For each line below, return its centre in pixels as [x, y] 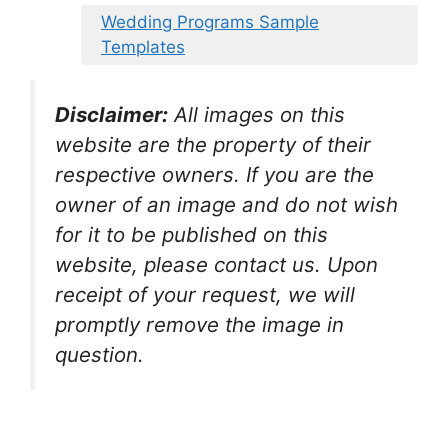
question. [99, 354]
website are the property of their [213, 144]
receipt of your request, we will [205, 294]
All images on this [259, 114]
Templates [143, 46]
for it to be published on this [191, 234]
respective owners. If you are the [214, 174]
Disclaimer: [111, 114]
